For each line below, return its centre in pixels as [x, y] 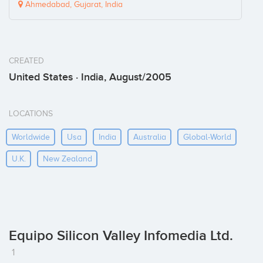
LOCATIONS [31, 114]
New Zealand [67, 159]
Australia [149, 137]
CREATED [26, 61]
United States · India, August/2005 [90, 77]
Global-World [207, 137]
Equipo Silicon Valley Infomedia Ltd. [121, 236]
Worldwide [31, 137]
